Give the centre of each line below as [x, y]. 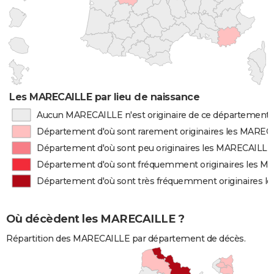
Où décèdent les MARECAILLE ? [95, 219]
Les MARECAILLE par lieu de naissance [105, 97]
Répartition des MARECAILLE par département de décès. [126, 239]
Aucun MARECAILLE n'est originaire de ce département [153, 115]
